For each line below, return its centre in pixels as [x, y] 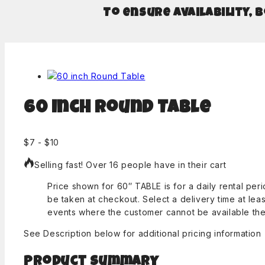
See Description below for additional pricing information [143, 233]
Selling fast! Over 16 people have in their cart [130, 164]
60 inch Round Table [117, 109]
